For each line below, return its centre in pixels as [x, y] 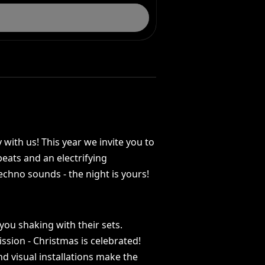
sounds [45, 174]
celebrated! [116, 241]
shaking [36, 225]
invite [112, 142]
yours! [135, 174]
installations [67, 257]
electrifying [82, 158]
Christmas [56, 241]
